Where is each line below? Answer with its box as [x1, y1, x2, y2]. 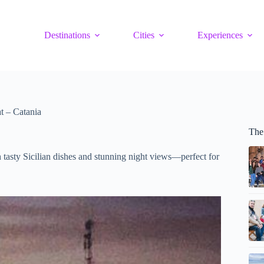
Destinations [44, 30, 91, 40]
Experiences [197, 30, 243, 40]
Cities [133, 30, 155, 40]
